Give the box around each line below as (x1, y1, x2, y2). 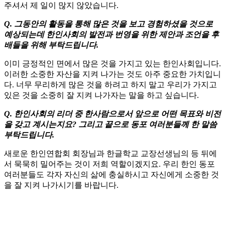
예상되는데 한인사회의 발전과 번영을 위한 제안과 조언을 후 (4, 30, 219, 39)
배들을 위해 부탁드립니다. (4, 40, 98, 49)
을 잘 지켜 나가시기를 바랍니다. (4, 180, 119, 189)
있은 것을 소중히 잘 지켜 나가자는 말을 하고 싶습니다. (4, 90, 199, 99)
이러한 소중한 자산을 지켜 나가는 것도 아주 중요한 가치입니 (4, 69, 221, 78)
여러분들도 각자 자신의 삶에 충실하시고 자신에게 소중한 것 (4, 170, 219, 179)
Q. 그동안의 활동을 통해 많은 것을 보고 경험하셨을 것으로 (4, 19, 213, 28)
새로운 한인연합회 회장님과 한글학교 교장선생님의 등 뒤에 (4, 149, 217, 158)
